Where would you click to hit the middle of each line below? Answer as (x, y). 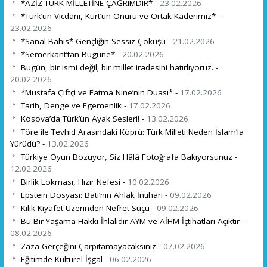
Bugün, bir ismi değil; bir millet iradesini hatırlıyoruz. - (118, 67)
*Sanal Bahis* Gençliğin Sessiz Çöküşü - (95, 41)
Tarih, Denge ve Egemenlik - (73, 105)
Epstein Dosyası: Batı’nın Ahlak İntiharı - (94, 195)
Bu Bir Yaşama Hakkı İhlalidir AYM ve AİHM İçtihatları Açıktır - (131, 221)
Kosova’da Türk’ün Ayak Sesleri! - (82, 118)
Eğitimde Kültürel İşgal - (64, 259)
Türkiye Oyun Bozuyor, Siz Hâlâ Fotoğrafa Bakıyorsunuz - (128, 156)
